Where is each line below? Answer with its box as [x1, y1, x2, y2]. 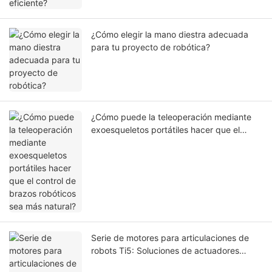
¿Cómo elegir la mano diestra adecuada [91, 29, 248, 40]
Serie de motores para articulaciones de [91, 233, 249, 243]
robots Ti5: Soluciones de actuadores [91, 245, 239, 256]
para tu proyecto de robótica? [91, 42, 210, 53]
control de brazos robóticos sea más [91, 137, 236, 148]
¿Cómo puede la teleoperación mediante [91, 112, 251, 123]
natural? [91, 150, 123, 161]
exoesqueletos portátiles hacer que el [91, 124, 240, 135]
